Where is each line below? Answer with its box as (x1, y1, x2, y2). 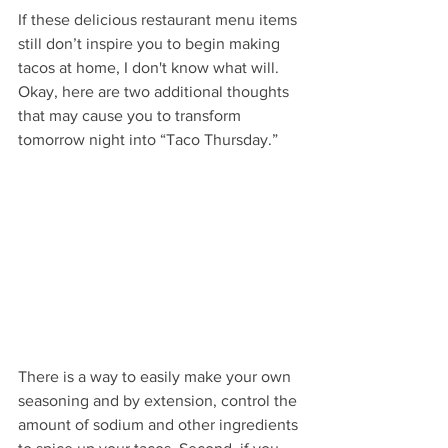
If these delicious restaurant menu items (18, 10, 301, 28)
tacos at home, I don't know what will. (18, 58, 283, 76)
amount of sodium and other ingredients (18, 416, 302, 434)
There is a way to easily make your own (18, 368, 295, 386)
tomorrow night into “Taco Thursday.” (18, 130, 278, 148)
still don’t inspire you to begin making (18, 34, 284, 52)
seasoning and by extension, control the (18, 392, 301, 410)
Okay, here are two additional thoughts (18, 82, 293, 100)
